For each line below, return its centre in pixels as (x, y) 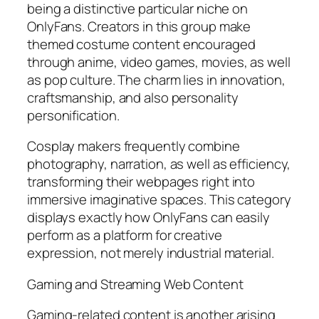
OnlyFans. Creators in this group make (139, 26)
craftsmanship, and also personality (133, 97)
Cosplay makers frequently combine (134, 146)
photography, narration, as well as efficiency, (159, 164)
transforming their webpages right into (141, 182)
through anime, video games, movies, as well (159, 62)
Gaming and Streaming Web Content (135, 284)
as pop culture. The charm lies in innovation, (156, 79)
